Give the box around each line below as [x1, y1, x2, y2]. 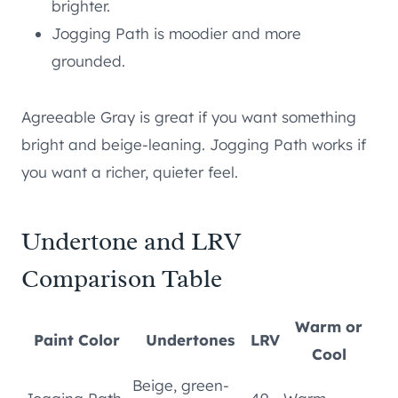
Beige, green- [132, 376, 229, 395]
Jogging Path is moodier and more [52, 24, 301, 44]
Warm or [295, 317, 362, 337]
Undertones [145, 330, 235, 350]
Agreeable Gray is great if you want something [21, 107, 356, 127]
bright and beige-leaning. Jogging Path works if [21, 135, 366, 155]
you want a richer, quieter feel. [21, 163, 238, 182]
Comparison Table [21, 263, 222, 295]
